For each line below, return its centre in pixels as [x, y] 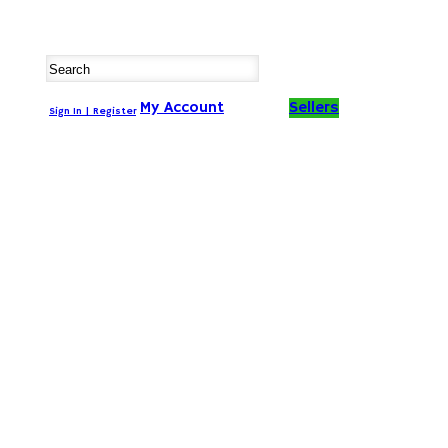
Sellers [314, 108]
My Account [182, 108]
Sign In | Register [92, 111]
